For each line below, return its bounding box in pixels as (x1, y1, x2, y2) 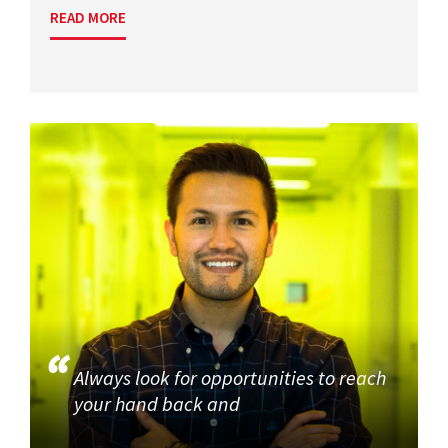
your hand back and (74, 390, 245, 416)
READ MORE (50, 7, 126, 27)
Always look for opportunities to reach (74, 364, 387, 390)
